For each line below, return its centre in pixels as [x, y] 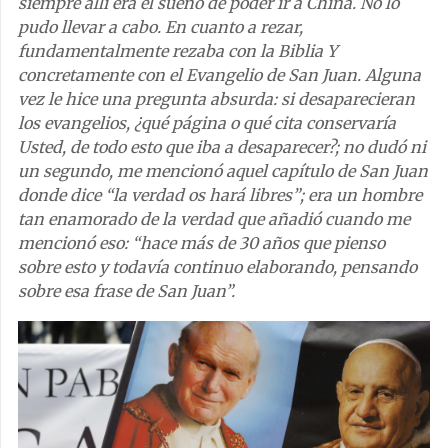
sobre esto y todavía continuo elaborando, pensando [217, 266]
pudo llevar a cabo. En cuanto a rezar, [160, 26]
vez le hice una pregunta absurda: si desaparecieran [216, 98]
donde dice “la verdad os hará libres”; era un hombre [220, 194]
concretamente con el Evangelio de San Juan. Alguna [219, 74]
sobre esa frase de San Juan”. [126, 290]
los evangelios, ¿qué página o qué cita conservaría [207, 122]
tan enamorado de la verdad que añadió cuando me [214, 218]
